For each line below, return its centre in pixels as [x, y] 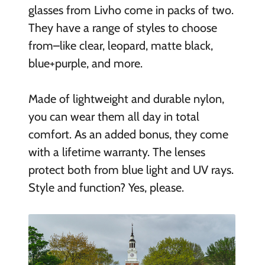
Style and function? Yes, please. [106, 187]
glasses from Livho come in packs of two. [131, 10]
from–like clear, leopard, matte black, [120, 45]
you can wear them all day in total [114, 116]
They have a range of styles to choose [122, 28]
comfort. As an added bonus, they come [128, 134]
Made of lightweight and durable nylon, [126, 98]
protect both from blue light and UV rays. [131, 169]
